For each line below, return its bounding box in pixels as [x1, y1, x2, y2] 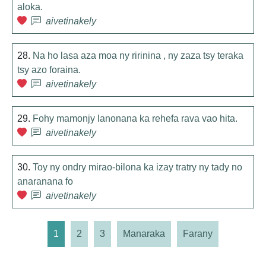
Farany [183, 229, 213, 239]
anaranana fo [17, 176, 73, 186]
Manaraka [123, 229, 165, 239]
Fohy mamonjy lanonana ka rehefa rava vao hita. [33, 113, 237, 123]
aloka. [17, 2, 43, 12]
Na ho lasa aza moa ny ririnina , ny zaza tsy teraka [33, 50, 243, 61]
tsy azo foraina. [17, 65, 81, 75]
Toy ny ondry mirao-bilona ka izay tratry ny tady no [33, 162, 242, 172]
